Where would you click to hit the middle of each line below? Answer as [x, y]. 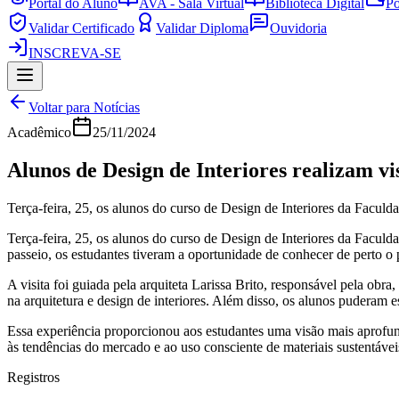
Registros [33, 377]
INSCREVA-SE [75, 53]
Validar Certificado [81, 28]
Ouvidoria [298, 28]
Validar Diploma [202, 28]
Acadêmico [39, 132]
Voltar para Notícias [84, 107]
